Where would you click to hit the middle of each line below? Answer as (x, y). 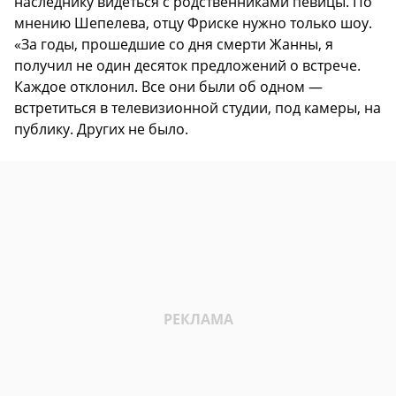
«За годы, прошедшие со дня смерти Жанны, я (174, 45)
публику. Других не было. (101, 129)
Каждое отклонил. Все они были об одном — (168, 87)
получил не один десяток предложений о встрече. (187, 66)
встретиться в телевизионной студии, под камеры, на (198, 108)
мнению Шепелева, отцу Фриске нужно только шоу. (193, 23)
